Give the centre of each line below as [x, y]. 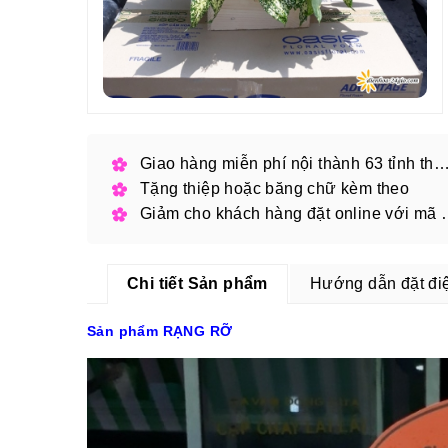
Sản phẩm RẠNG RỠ [160, 331]
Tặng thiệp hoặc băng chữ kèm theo [275, 189]
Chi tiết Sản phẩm [197, 284]
